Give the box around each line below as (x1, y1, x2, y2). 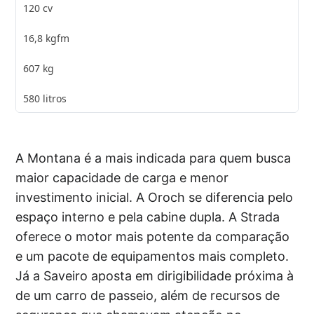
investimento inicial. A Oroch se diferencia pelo (15, 189, 294, 205)
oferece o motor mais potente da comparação (15, 228, 290, 244)
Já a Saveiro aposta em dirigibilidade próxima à (15, 268, 294, 283)
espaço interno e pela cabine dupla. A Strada (15, 209, 280, 224)
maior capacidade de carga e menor (15, 170, 229, 185)
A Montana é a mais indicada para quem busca (15, 150, 292, 165)
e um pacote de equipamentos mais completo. (15, 248, 289, 264)
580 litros (23, 91, 67, 105)
